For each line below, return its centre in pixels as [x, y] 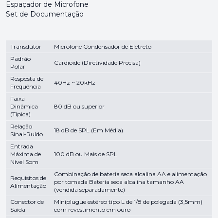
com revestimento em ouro [92, 209]
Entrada [22, 146]
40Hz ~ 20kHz [75, 82]
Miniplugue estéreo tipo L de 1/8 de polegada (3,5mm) [128, 202]
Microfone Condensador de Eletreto [103, 46]
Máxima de [26, 154]
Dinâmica [24, 106]
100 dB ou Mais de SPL [86, 154]
